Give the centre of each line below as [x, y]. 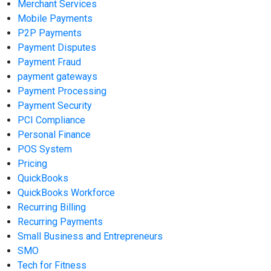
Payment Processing [62, 91]
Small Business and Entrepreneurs [90, 237]
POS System [45, 149]
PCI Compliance [52, 120]
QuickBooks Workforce [67, 193]
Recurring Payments [60, 222]
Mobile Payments [55, 19]
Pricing [33, 164]
